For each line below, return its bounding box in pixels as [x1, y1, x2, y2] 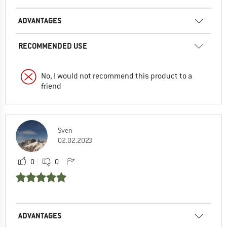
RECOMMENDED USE [18, 40, 87, 51]
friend [41, 81, 61, 91]
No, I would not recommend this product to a [41, 70, 192, 81]
